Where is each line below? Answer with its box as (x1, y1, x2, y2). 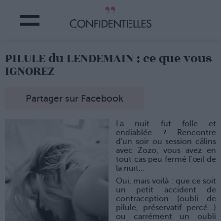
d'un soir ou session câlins (116, 137, 216, 147)
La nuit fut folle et (116, 119, 216, 129)
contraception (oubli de (116, 194, 216, 204)
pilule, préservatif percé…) (116, 203, 216, 213)
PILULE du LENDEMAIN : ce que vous (5, 52, 212, 65)
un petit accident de (116, 185, 216, 195)
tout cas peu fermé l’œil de (116, 155, 216, 164)
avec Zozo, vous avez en (116, 146, 216, 155)
